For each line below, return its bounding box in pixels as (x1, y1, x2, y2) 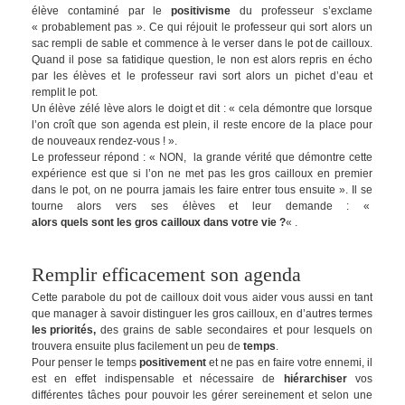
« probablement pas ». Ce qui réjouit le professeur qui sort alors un (31, 20, 372, 33)
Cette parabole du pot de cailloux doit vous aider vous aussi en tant (31, 290, 372, 304)
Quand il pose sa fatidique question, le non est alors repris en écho (31, 52, 372, 66)
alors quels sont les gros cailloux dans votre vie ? (31, 215, 286, 229)
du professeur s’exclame (231, 4, 372, 17)
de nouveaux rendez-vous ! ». (31, 134, 177, 147)
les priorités (31, 323, 93, 336)
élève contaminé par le (31, 4, 172, 17)
